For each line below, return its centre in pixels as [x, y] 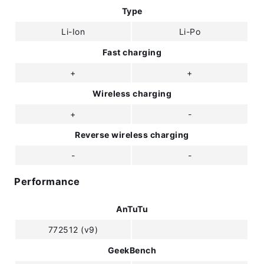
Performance [47, 182]
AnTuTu [132, 209]
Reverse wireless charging [132, 134]
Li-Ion [73, 31]
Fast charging [132, 52]
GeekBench [132, 250]
